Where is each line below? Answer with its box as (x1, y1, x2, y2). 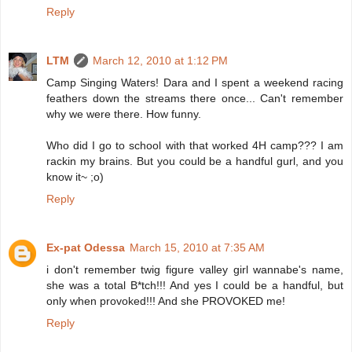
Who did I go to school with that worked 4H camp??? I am (46, 138, 343, 152)
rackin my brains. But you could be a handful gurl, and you (46, 154, 343, 167)
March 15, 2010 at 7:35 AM (130, 240, 265, 254)
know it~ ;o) (46, 170, 104, 183)
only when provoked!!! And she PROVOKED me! (46, 294, 285, 307)
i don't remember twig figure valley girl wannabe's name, (46, 262, 343, 276)
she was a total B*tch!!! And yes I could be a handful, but (46, 278, 343, 291)
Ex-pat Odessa (46, 240, 125, 254)
